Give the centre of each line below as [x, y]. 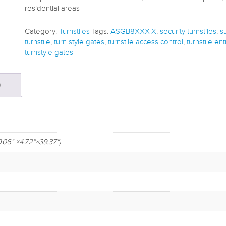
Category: [42, 32]
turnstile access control [146, 42]
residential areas [52, 9]
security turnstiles [188, 32]
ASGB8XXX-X [133, 32]
